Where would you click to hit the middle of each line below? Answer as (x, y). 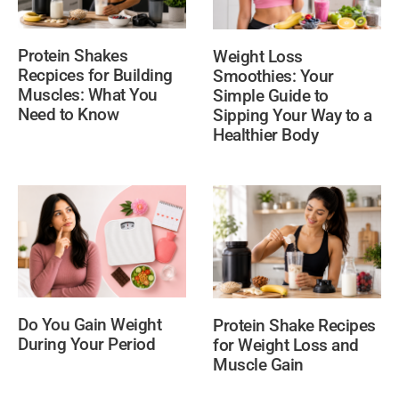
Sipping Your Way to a (293, 115)
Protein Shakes (73, 55)
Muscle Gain (258, 364)
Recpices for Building (96, 75)
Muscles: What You (88, 94)
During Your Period (87, 345)
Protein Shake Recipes (295, 325)
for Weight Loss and (286, 345)
